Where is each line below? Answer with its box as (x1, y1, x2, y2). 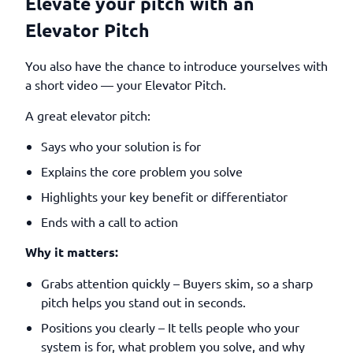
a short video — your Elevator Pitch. (25, 76, 226, 92)
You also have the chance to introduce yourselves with (25, 58, 328, 73)
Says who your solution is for (41, 138, 201, 154)
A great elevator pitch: (25, 107, 150, 123)
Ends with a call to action (41, 214, 178, 229)
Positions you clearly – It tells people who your (41, 319, 299, 335)
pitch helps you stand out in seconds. (41, 294, 246, 310)
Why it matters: (25, 243, 118, 260)
